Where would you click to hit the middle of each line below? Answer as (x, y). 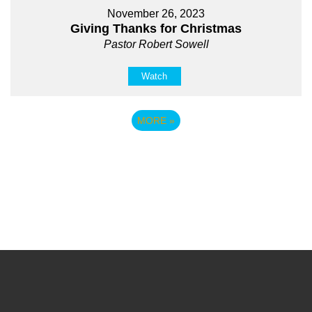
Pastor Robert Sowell (156, 44)
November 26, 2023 (156, 13)
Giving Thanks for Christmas (156, 28)
